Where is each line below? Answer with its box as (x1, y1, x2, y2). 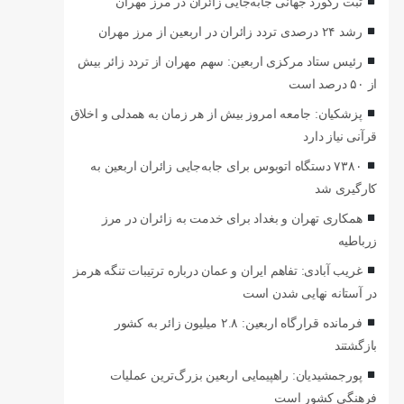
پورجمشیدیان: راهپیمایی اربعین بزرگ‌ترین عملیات (110, 368, 363, 383)
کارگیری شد (315, 181, 378, 197)
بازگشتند (334, 338, 378, 353)
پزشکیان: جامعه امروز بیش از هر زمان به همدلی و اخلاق (69, 106, 363, 122)
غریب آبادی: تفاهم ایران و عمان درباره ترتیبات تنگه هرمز (73, 263, 363, 279)
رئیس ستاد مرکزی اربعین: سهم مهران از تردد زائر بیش (78, 54, 363, 69)
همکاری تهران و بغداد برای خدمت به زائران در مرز (101, 211, 363, 226)
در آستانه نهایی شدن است (242, 286, 378, 301)
